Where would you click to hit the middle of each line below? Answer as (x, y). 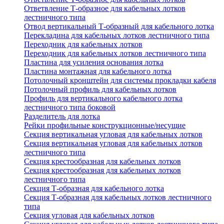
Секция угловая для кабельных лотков (89, 215)
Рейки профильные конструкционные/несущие (105, 125)
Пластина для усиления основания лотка (94, 62)
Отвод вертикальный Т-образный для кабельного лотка (119, 26)
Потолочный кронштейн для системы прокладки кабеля (120, 80)
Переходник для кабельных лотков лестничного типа (115, 53)
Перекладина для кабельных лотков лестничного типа (117, 35)
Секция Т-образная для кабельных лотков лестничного (118, 197)
